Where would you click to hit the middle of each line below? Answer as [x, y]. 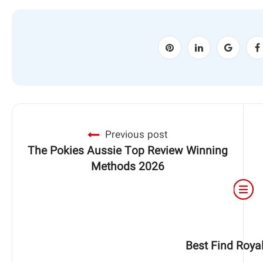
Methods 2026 [128, 167]
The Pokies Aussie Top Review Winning [128, 151]
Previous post [137, 135]
